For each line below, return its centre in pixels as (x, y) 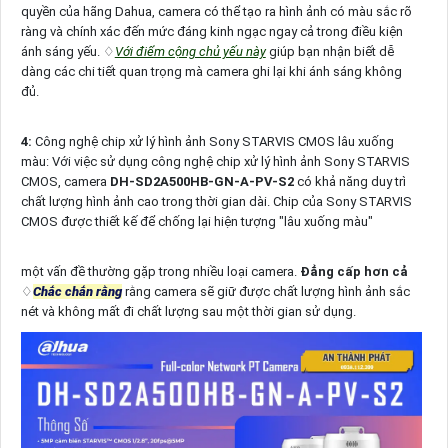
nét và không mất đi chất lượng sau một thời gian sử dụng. (188, 311)
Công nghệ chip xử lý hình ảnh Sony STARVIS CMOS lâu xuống (212, 141)
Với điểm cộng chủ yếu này (190, 51)
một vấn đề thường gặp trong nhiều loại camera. (160, 271)
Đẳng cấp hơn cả (353, 271)
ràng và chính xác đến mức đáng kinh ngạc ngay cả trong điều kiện (211, 31)
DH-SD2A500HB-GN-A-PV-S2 (203, 181)
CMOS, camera (65, 181)
